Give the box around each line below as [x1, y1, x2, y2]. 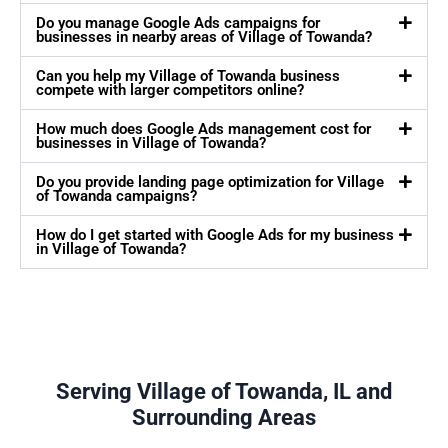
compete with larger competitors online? [36, 81, 304, 100]
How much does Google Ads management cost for [36, 120, 371, 139]
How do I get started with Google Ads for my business [36, 226, 394, 245]
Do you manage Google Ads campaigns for [36, 14, 320, 33]
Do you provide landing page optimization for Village [36, 173, 384, 192]
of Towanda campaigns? [36, 187, 197, 206]
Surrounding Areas [132, 405, 316, 431]
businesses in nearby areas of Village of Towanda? [36, 28, 372, 47]
